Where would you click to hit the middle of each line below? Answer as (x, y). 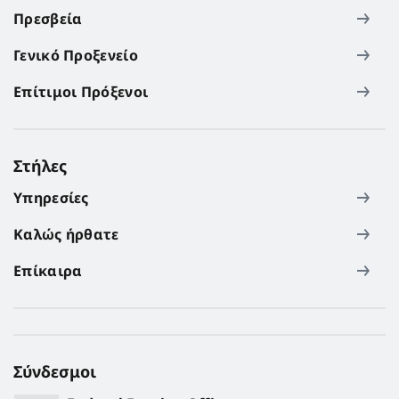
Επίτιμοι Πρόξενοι (81, 91)
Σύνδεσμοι (55, 371)
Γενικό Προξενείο (76, 55)
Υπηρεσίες (51, 197)
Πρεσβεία (48, 18)
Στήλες (40, 165)
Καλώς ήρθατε (66, 234)
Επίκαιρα (48, 270)
